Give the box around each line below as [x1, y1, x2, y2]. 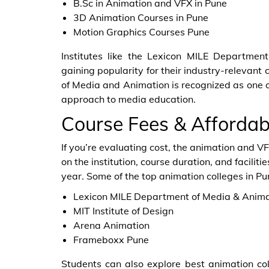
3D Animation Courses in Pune [73, 11, 208, 23]
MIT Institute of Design [73, 205, 174, 217]
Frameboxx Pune [73, 234, 149, 246]
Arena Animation [73, 219, 150, 231]
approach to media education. [61, 93, 196, 105]
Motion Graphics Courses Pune [73, 26, 210, 38]
